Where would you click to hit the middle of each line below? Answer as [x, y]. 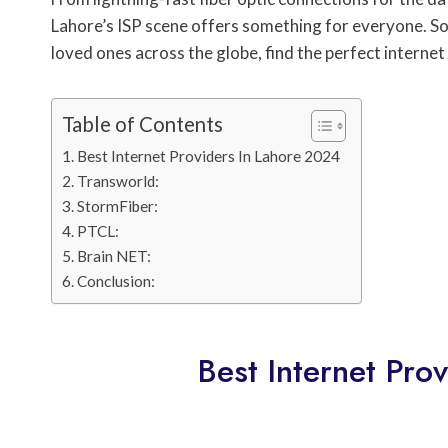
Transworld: [118, 181]
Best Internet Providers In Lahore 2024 [209, 156]
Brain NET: [114, 256]
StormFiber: [118, 206]
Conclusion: [116, 281]
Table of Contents [142, 124]
